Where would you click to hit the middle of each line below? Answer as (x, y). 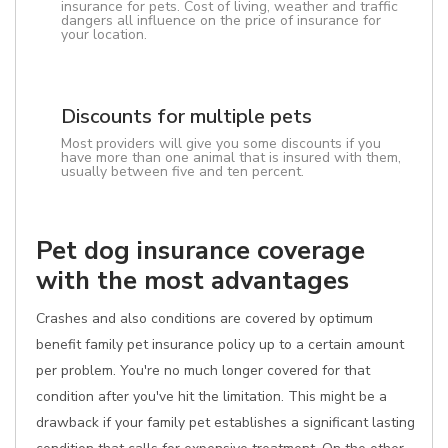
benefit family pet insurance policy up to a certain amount (220, 344)
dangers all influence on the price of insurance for (221, 20)
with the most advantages (192, 280)
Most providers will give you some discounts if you (221, 143)
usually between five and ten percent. (182, 171)
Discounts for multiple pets (186, 116)
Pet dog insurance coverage (200, 250)
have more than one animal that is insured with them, (231, 157)
